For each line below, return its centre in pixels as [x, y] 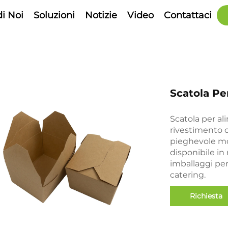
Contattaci [188, 15]
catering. [188, 175]
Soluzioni [54, 15]
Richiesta [206, 196]
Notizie [101, 15]
